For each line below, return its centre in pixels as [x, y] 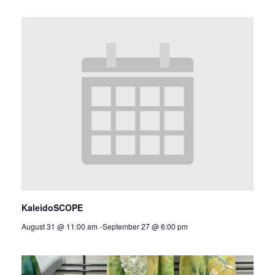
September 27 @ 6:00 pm [145, 227]
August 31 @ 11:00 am [60, 227]
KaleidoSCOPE [52, 208]
